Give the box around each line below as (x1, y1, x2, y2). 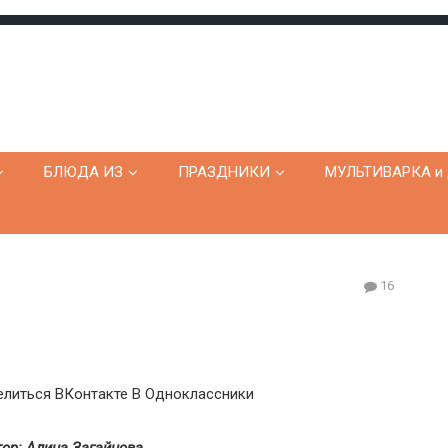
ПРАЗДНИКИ (178, 163, 270, 181)
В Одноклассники (132, 385, 254, 403)
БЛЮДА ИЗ (44, 163, 123, 181)
